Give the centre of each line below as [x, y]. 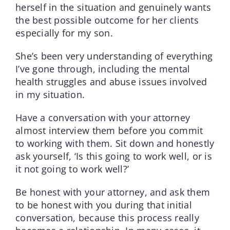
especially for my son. [64, 33]
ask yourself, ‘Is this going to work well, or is [113, 156]
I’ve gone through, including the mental [103, 69]
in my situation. [50, 94]
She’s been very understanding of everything [114, 56]
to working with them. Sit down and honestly [115, 143]
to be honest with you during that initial [104, 205]
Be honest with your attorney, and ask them [113, 192]
